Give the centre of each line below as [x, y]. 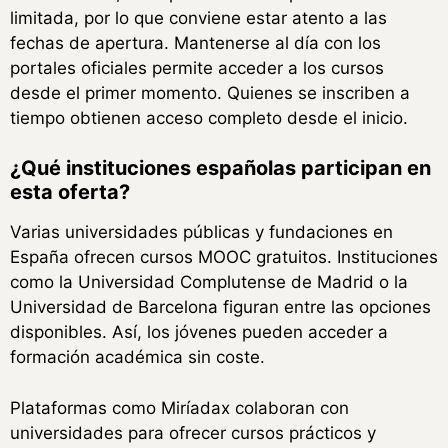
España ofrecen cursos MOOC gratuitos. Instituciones [224, 257]
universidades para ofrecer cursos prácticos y [193, 432]
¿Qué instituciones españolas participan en [220, 168]
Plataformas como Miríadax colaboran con [179, 407]
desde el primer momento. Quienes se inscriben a [210, 92]
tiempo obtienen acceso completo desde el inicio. [209, 117]
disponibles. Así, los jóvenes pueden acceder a [199, 332]
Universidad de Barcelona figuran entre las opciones [220, 307]
